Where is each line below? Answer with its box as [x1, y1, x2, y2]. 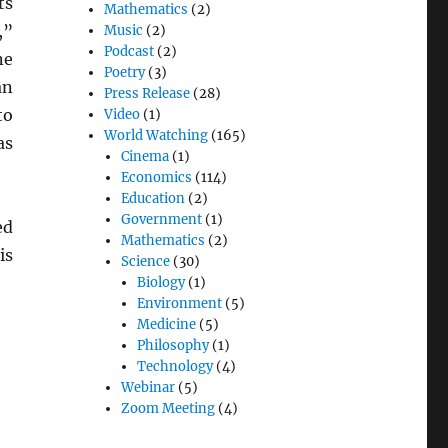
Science [120, 253, 170, 271]
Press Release [104, 85, 191, 103]
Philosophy [136, 337, 209, 355]
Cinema [120, 148, 169, 166]
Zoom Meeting [120, 400, 215, 418]
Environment [136, 295, 222, 313]
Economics [120, 169, 192, 187]
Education [120, 190, 185, 208]
